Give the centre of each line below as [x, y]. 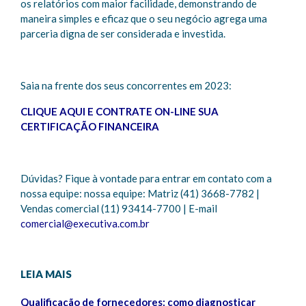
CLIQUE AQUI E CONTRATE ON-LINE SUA [120, 111]
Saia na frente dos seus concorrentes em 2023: [126, 85]
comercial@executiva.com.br [85, 223]
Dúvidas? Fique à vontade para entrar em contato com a [146, 178]
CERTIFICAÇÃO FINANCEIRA [90, 126]
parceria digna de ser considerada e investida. [123, 33]
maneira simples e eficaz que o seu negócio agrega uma [144, 18]
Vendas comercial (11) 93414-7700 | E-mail [119, 208]
